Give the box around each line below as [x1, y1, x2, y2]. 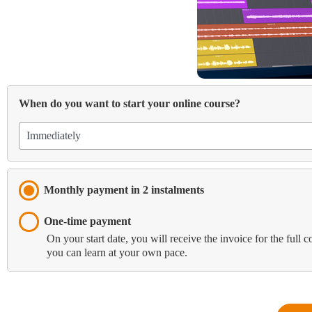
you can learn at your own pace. [47, 246, 187, 258]
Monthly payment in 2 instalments [43, 184, 204, 196]
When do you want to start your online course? [19, 97, 240, 110]
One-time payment [43, 215, 131, 228]
